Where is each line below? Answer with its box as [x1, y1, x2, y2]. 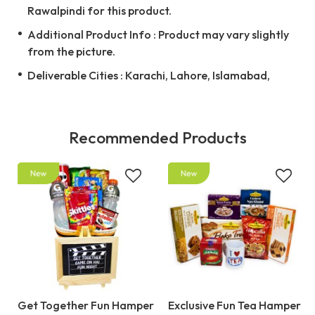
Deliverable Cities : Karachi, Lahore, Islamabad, [27, 68, 270, 83]
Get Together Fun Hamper [18, 298, 154, 313]
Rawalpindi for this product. [27, 4, 172, 18]
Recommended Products [68, 127, 247, 148]
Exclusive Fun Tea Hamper [168, 298, 301, 313]
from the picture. [27, 44, 115, 59]
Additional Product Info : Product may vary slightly [27, 27, 289, 42]
